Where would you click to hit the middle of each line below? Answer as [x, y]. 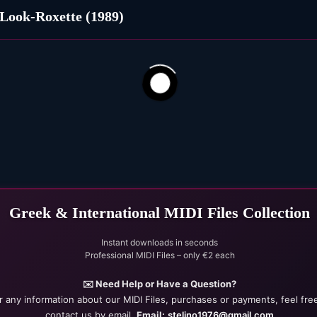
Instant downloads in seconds [160, 242]
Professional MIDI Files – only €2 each [160, 255]
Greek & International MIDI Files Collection [160, 212]
